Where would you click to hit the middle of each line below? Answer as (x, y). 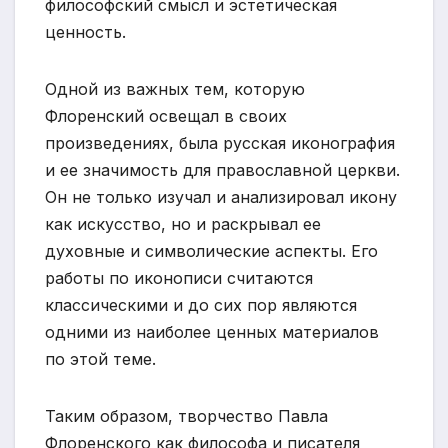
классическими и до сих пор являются (201, 305)
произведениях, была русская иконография (220, 143)
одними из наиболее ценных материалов (212, 332)
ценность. (85, 32)
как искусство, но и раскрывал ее (183, 224)
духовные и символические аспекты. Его (211, 251)
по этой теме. (100, 359)
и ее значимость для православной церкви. (222, 170)
